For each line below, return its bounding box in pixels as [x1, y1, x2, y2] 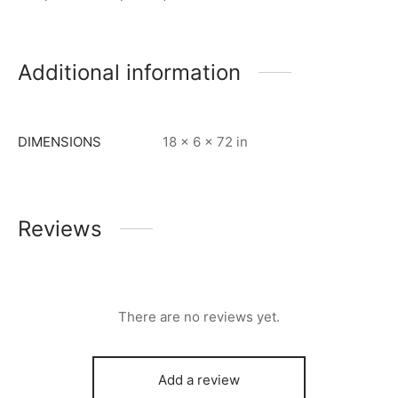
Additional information [18, 59, 241, 85]
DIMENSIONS [18, 132, 101, 150]
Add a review [158, 370, 240, 388]
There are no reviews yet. [118, 307, 280, 325]
